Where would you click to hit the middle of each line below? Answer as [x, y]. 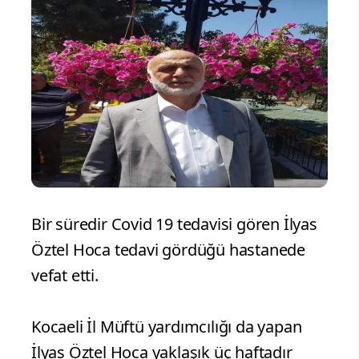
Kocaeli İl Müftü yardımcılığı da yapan [167, 327]
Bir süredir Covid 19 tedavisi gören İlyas [174, 224]
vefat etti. [65, 276]
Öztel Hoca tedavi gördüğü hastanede [168, 250]
